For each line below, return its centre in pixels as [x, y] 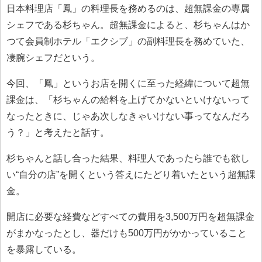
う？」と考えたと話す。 [58, 132]
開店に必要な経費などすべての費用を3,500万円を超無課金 [130, 216]
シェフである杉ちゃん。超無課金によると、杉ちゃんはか [128, 25]
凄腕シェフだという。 [53, 57]
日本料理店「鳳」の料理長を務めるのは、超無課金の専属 [128, 8]
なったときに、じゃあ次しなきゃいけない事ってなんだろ [128, 116]
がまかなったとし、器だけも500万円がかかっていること [127, 233]
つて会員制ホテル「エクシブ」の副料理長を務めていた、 [128, 41]
